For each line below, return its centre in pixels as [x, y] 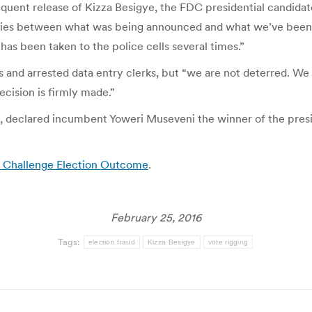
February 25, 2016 [156, 217]
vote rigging [228, 242]
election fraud [111, 242]
